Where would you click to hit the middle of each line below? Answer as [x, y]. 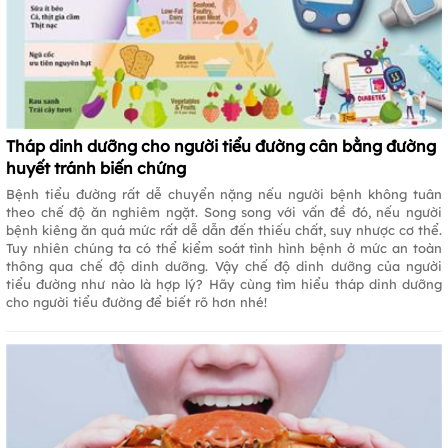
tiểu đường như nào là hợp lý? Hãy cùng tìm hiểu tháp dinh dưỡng [224, 283]
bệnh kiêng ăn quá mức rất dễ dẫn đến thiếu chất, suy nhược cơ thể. [224, 229]
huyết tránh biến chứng [96, 167]
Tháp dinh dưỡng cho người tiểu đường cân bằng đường [221, 145]
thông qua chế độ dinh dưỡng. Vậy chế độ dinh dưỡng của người [224, 265]
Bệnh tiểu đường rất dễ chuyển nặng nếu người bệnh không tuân [224, 193]
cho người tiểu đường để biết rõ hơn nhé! [136, 301]
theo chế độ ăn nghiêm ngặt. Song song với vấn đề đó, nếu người [224, 211]
